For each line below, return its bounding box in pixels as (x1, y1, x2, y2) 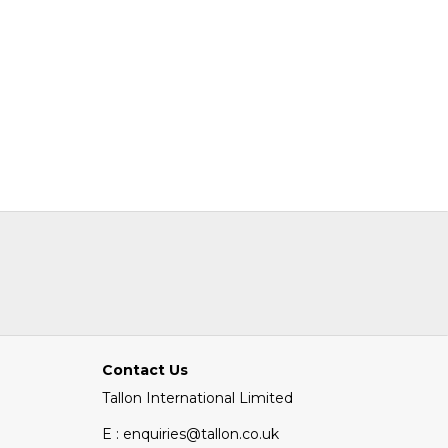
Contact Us (102, 361, 188, 379)
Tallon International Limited (102, 389, 293, 407)
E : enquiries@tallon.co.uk (102, 425, 279, 443)
